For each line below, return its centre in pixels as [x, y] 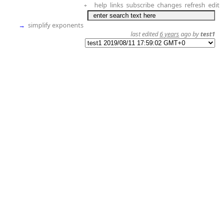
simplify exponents [56, 25]
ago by [190, 34]
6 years [169, 34]
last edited [145, 34]
